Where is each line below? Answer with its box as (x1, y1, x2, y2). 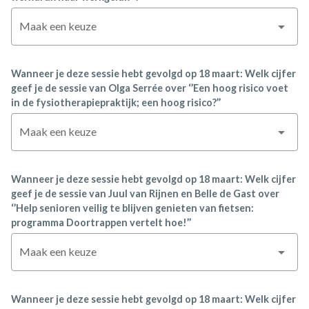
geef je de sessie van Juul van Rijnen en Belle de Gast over (11, 188, 279, 199)
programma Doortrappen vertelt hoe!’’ (11, 217, 191, 228)
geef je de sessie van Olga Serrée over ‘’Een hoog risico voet (11, 82, 288, 94)
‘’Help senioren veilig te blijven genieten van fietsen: (11, 202, 254, 214)
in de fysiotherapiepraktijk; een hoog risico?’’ (11, 97, 221, 108)
